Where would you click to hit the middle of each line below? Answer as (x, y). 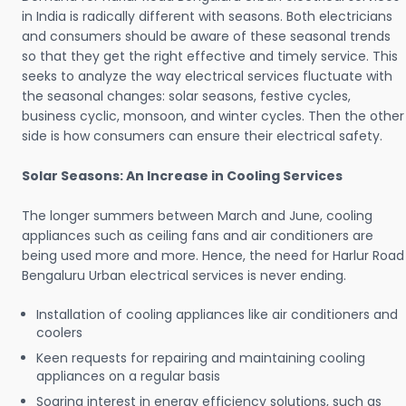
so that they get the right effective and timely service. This (210, 57)
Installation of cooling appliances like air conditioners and (217, 315)
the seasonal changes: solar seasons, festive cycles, (186, 97)
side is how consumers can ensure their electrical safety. (202, 136)
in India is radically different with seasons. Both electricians (207, 17)
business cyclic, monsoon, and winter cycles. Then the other (213, 116)
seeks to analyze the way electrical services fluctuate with (207, 77)
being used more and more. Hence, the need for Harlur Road (213, 256)
